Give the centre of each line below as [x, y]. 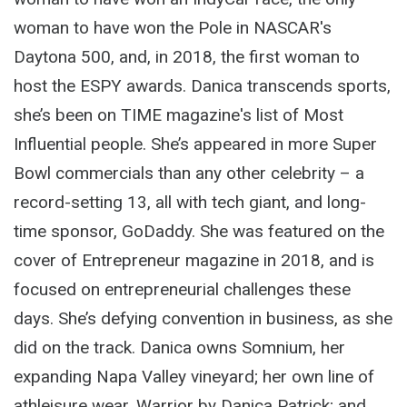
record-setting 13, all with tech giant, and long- [190, 202]
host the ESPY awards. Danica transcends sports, [202, 86]
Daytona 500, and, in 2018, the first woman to [187, 57]
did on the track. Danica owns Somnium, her [179, 347]
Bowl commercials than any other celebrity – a [189, 173]
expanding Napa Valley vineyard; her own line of [194, 377]
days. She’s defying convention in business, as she [203, 318]
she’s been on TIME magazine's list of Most [179, 115]
